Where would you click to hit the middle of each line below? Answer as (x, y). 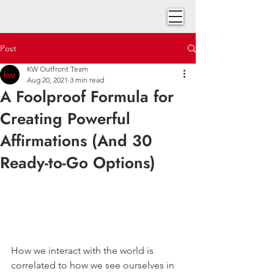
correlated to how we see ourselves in (94, 265)
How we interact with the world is (83, 250)
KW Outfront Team (57, 69)
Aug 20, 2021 (47, 80)
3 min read (87, 80)
